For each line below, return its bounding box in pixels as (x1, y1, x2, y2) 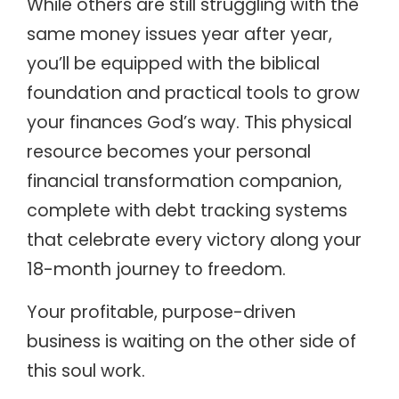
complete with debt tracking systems (27, 199, 347, 224)
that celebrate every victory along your (27, 228, 362, 253)
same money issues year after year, (27, 22, 332, 47)
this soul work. (27, 358, 145, 383)
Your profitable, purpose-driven (27, 299, 296, 324)
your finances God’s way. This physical (27, 110, 352, 135)
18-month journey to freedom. (27, 257, 286, 282)
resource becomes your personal (27, 140, 311, 165)
